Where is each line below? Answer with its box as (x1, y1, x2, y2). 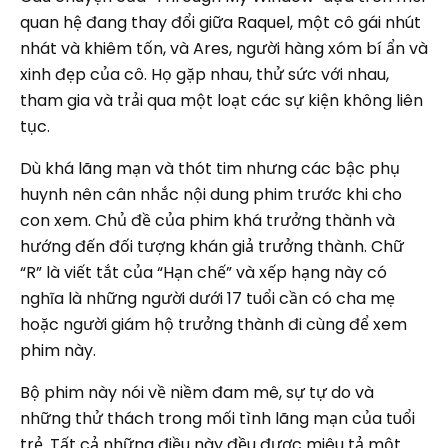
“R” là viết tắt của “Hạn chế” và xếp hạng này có (20, 261, 387, 284)
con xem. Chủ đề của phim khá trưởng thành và (20, 209, 395, 232)
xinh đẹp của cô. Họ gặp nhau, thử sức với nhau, (20, 63, 389, 86)
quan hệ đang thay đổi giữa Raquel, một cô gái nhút (20, 11, 421, 34)
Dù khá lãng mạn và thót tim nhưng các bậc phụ (20, 157, 400, 180)
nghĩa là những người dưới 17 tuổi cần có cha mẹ (20, 287, 395, 310)
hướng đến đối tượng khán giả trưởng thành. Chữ (20, 235, 404, 258)
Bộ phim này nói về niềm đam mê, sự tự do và (20, 381, 374, 404)
